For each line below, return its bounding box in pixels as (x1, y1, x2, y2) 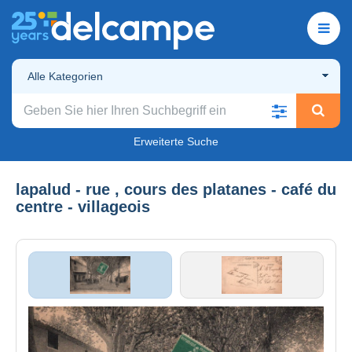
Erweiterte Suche (134, 134, 218, 148)
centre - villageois (16, 197, 150, 215)
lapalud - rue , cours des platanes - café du (16, 180, 336, 198)
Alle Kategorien (27, 69, 103, 82)
